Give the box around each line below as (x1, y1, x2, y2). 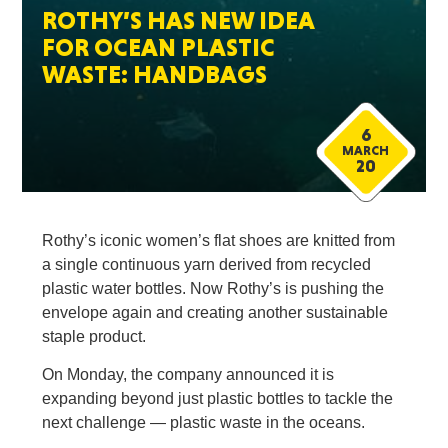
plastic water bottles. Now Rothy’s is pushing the (42, 280, 385, 297)
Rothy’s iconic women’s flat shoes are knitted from (42, 232, 396, 249)
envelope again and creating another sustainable (42, 304, 389, 321)
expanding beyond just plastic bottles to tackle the (42, 390, 394, 407)
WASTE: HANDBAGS (42, 60, 268, 89)
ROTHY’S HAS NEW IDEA (42, 6, 315, 35)
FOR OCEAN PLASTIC (42, 33, 276, 62)
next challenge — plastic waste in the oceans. (42, 414, 366, 431)
